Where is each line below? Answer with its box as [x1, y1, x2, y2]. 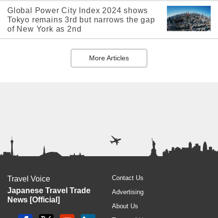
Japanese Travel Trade [7, 186, 91, 195]
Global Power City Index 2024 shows [7, 6, 148, 15]
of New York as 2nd [7, 24, 82, 33]
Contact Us [112, 174, 144, 182]
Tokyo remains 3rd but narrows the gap [7, 15, 155, 24]
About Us [112, 202, 138, 210]
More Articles [89, 54, 129, 62]
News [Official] [7, 195, 60, 204]
